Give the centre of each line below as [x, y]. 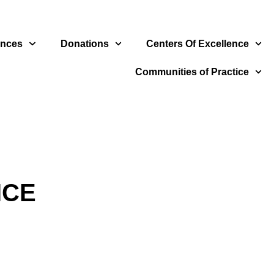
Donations [84, 43]
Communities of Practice [192, 72]
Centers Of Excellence [197, 43]
